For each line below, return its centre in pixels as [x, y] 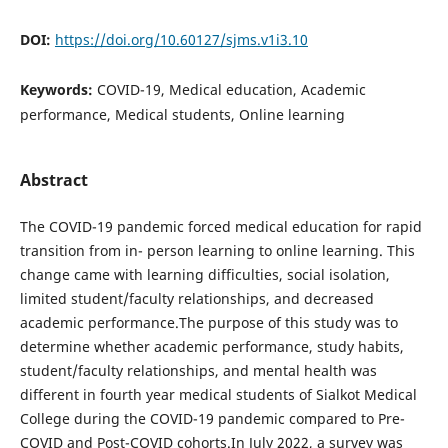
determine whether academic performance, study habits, [211, 346]
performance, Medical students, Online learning [182, 114]
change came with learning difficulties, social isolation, [204, 274]
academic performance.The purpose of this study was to [208, 322]
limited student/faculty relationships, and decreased [196, 298]
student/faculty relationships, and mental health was [198, 370]
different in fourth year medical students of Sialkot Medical [218, 394]
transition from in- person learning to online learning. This [217, 250]
